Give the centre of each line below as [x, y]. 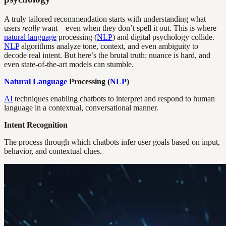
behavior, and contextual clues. [53, 151]
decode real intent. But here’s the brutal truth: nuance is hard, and [107, 55]
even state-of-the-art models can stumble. [69, 64]
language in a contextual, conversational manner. [81, 107]
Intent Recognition [36, 125]
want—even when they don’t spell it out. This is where [128, 28]
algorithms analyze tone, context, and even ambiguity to [109, 46]
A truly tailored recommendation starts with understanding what [105, 19]
